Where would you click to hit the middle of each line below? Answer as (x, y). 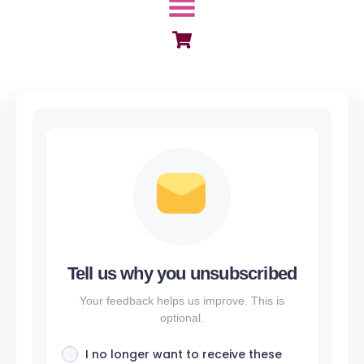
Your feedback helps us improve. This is (182, 301)
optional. (182, 318)
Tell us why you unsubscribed (182, 274)
